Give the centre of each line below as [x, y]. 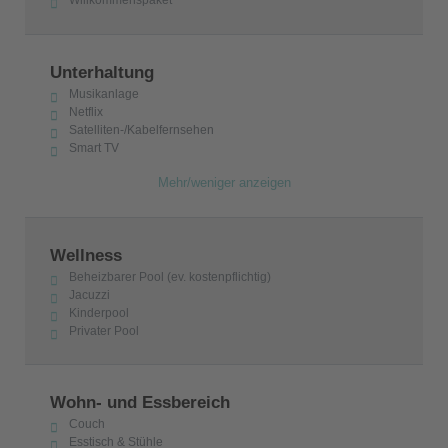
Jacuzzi [90, 294]
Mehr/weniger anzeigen [224, 183]
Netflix [86, 111]
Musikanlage [104, 93]
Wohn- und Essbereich [139, 403]
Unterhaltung [101, 72]
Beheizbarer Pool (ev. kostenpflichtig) [170, 276]
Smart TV [94, 147]
